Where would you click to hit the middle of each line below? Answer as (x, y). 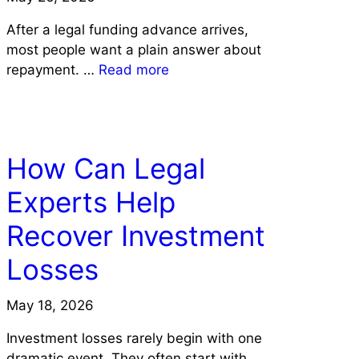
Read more (133, 69)
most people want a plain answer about (133, 49)
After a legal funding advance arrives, (127, 29)
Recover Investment (135, 235)
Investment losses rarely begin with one (134, 338)
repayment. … (52, 69)
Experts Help (91, 202)
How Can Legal (105, 168)
